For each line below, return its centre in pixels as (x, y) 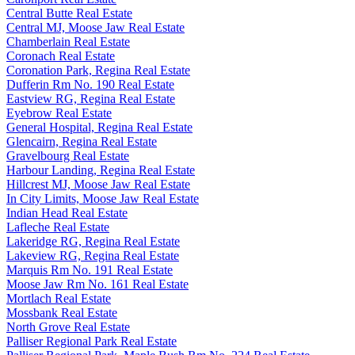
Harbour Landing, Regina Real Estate (101, 170)
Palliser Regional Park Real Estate (92, 341)
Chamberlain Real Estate (68, 41)
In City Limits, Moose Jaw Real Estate (103, 198)
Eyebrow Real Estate (59, 113)
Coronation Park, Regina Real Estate (98, 70)
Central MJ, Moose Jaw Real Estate (95, 27)
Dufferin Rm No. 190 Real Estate (90, 84)
